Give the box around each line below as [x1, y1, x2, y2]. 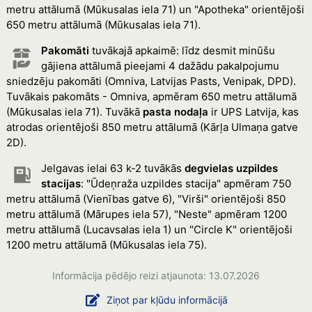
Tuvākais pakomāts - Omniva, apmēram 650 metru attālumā [6, 90, 297, 103]
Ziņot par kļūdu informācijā [107, 294, 228, 306]
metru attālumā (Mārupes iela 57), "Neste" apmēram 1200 [6, 208, 287, 221]
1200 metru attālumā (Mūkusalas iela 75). [6, 238, 207, 251]
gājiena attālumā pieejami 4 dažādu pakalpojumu [40, 59, 279, 72]
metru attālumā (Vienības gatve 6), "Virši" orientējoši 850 [6, 192, 286, 205]
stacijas [40, 177, 81, 190]
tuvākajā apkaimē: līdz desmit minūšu [88, 44, 275, 57]
